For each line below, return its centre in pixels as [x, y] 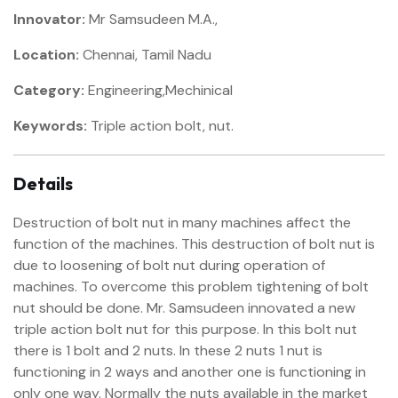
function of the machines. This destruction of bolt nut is [194, 244]
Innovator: [49, 19]
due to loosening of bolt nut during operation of [169, 265]
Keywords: [50, 126]
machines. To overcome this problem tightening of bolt [191, 287]
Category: [49, 90]
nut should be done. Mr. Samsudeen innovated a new [184, 308]
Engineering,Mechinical [159, 90]
